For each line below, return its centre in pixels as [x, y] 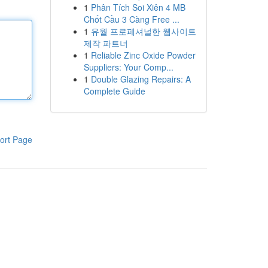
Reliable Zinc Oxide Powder [143, 55]
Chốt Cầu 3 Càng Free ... [131, 19]
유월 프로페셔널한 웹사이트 [143, 31]
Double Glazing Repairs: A [141, 79]
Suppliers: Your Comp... [128, 67]
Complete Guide [114, 91]
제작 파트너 [106, 43]
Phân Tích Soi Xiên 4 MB [138, 7]
